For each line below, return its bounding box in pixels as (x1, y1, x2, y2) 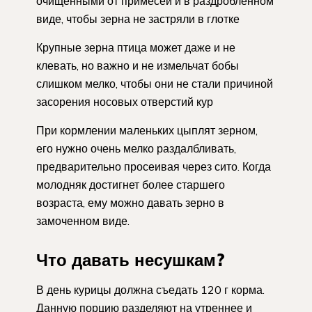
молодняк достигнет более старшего (36, 177, 225, 192)
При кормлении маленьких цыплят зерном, (36, 123, 258, 137)
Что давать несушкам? (36, 249, 225, 270)
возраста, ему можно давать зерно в (36, 195, 224, 210)
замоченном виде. (36, 213, 130, 228)
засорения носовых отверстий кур (36, 94, 213, 109)
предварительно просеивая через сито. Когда (36, 159, 271, 173)
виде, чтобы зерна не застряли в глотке (36, 11, 240, 26)
